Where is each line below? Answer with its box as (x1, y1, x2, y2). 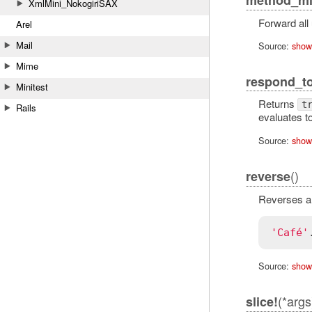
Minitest (16, 80, 48, 93)
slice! (245, 292, 278, 311)
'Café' (270, 226, 309, 239)
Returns (258, 96, 297, 111)
